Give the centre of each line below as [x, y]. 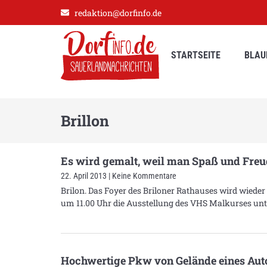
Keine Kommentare [143, 176]
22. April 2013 [85, 176]
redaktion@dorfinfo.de [118, 13]
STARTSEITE [196, 55]
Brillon [85, 120]
